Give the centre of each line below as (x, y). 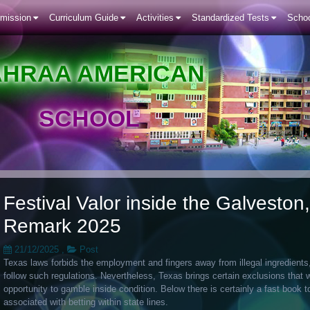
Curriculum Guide (84, 18)
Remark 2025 (62, 226)
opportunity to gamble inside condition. (82, 289)
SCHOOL (89, 118)
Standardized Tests (230, 18)
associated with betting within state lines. (86, 302)
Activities (155, 18)
